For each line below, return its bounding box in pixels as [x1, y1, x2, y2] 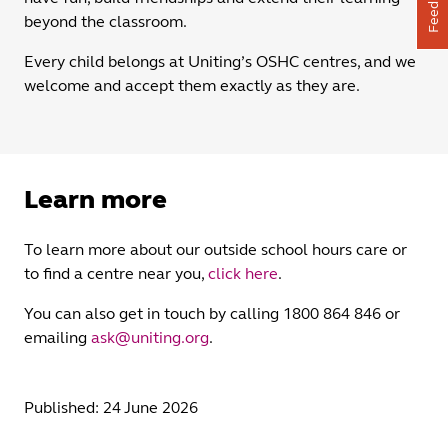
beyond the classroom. [24, 12, 187, 32]
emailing [24, 327, 91, 347]
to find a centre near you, [24, 263, 208, 283]
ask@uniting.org [91, 327, 209, 347]
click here [208, 263, 278, 283]
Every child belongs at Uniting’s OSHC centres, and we [24, 52, 416, 72]
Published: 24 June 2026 [24, 397, 198, 417]
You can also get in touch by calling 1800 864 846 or [24, 303, 400, 323]
